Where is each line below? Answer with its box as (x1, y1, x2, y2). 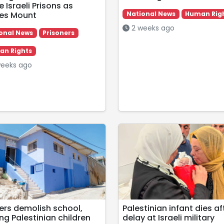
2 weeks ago (129, 22, 174, 33)
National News (126, 9, 175, 18)
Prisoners (42, 28, 75, 37)
